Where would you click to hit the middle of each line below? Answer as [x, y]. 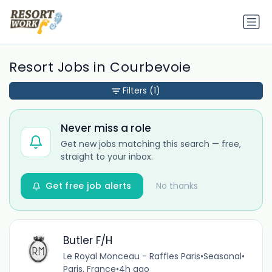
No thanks [177, 186]
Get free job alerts [89, 186]
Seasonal [222, 256]
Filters [135, 91]
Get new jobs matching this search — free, [151, 144]
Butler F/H [87, 240]
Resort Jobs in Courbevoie [100, 67]
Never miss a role [106, 128]
